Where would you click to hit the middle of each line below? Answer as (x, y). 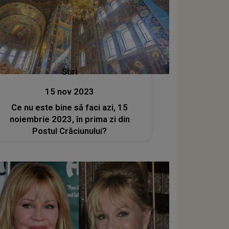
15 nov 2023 (70, 92)
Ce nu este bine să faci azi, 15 (70, 108)
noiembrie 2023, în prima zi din (70, 120)
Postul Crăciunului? (70, 131)
